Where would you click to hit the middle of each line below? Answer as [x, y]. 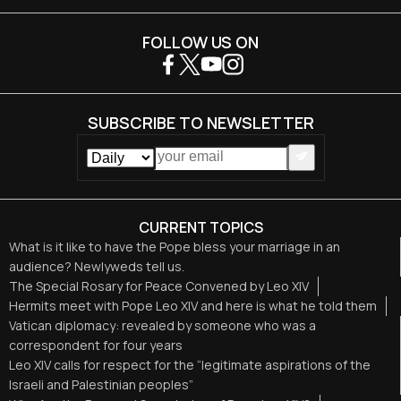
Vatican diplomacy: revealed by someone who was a [162, 326]
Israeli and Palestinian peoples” [101, 385]
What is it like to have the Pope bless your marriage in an [175, 247]
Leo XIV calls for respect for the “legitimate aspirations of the [190, 365]
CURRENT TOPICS [200, 228]
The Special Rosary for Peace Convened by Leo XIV [159, 286]
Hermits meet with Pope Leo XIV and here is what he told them [193, 306]
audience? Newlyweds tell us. [97, 267]
